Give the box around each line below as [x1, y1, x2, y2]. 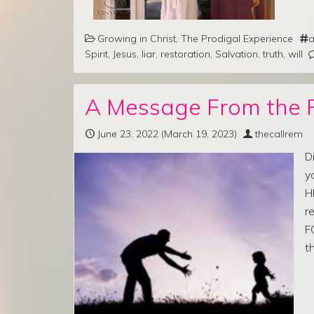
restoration [161, 47, 210, 60]
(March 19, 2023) [158, 127, 237, 140]
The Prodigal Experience [181, 32, 293, 45]
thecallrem [255, 127, 303, 140]
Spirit [85, 47, 108, 60]
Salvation [215, 47, 258, 60]
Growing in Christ [97, 32, 176, 45]
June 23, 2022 [97, 127, 158, 140]
